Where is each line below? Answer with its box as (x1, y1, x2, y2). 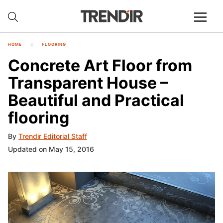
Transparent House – (8, 73, 168, 93)
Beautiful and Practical (8, 90, 184, 110)
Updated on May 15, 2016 (8, 145, 94, 154)
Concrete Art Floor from (8, 55, 192, 75)
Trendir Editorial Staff (18, 132, 87, 141)
